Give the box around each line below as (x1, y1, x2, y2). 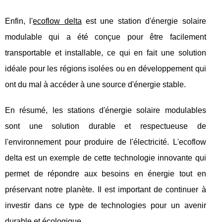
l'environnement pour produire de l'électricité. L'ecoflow (5, 138, 206, 147)
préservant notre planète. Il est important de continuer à (5, 185, 206, 194)
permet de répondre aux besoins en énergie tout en (5, 169, 206, 178)
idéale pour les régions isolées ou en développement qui (5, 64, 206, 73)
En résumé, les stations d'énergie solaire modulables (5, 106, 206, 115)
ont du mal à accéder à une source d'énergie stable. (5, 80, 186, 89)
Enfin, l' (5, 17, 33, 26)
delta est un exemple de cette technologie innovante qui (5, 154, 206, 163)
